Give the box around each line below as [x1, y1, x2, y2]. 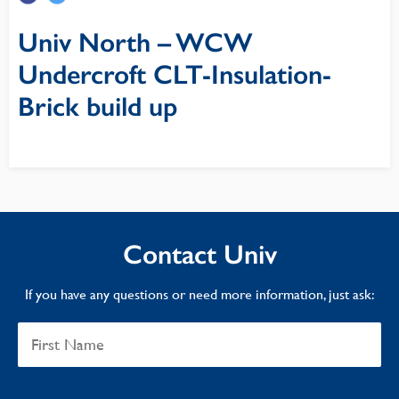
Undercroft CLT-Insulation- [18, 59, 331, 91]
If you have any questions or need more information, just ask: [24, 286, 375, 303]
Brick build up [18, 91, 177, 123]
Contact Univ [122, 239, 277, 271]
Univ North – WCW [18, 27, 253, 59]
